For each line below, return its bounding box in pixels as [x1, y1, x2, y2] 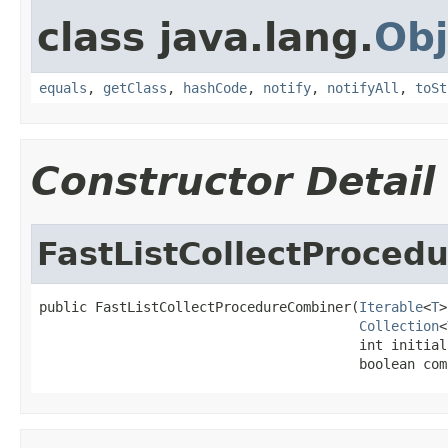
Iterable [359, 298, 423, 315]
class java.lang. [37, 14, 374, 60]
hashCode [183, 79, 247, 96]
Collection [359, 317, 439, 334]
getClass [103, 79, 167, 96]
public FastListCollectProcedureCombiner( [39, 298, 359, 315]
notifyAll [327, 79, 399, 96]
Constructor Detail [31, 158, 435, 204]
